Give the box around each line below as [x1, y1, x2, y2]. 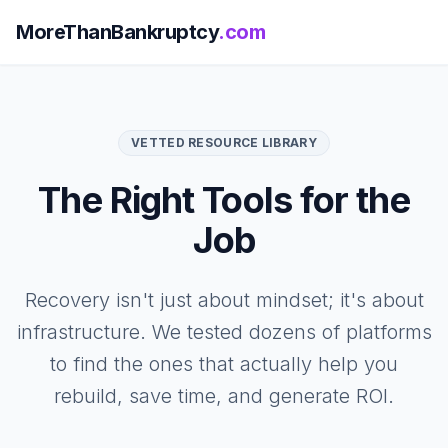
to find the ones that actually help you [50, 352, 398, 376]
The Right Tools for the [38, 178, 410, 222]
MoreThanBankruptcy [16, 20, 218, 44]
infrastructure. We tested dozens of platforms [16, 320, 432, 344]
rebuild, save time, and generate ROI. [54, 384, 394, 408]
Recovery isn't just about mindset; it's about [24, 288, 424, 312]
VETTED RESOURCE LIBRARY [131, 135, 317, 150]
